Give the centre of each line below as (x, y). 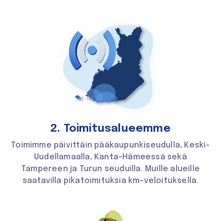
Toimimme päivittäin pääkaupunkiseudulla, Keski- (110, 145)
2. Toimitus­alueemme (110, 129)
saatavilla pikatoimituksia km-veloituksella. (110, 181)
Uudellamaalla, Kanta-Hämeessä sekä (110, 157)
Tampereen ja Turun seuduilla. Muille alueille (110, 169)
